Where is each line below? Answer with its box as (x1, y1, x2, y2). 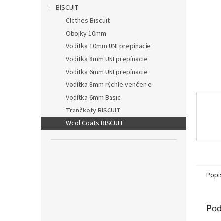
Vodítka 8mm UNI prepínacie (66, 54, 147, 64)
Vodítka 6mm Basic (66, 93, 121, 103)
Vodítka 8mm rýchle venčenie (66, 80, 152, 90)
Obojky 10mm (66, 29, 106, 38)
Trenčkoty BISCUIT (66, 106, 121, 115)
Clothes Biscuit (66, 16, 110, 26)
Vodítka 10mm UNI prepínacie (66, 41, 151, 51)
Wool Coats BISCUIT (66, 118, 124, 128)
